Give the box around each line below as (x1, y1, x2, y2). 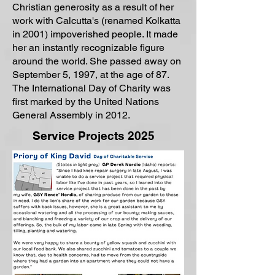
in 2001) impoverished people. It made (12, 28, 178, 40)
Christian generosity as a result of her (12, 1, 174, 13)
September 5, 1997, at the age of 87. (12, 69, 169, 80)
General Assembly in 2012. (12, 109, 130, 121)
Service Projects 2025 (33, 129, 155, 142)
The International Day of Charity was (12, 82, 171, 94)
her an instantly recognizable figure (12, 42, 165, 53)
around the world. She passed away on (12, 55, 181, 67)
